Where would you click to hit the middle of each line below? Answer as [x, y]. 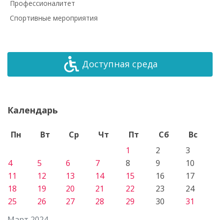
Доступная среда [120, 64]
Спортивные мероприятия [54, 18]
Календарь [33, 110]
